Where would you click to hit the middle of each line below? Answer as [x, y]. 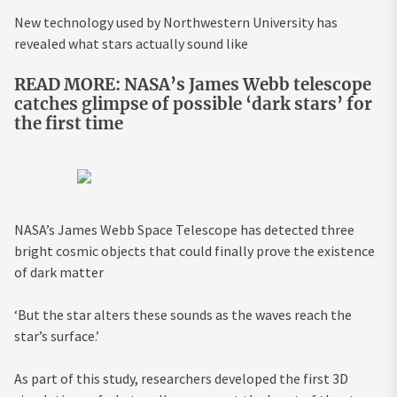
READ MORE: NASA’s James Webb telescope [193, 85]
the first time [69, 124]
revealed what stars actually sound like [131, 44]
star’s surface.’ [57, 336]
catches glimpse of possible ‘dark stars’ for [193, 105]
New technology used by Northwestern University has [176, 23]
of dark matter [59, 272]
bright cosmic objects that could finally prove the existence [195, 251]
